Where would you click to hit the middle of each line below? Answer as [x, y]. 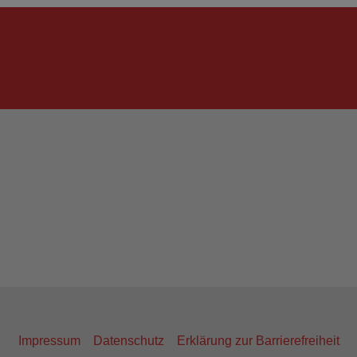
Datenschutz [128, 340]
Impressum [49, 340]
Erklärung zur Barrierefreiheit [258, 340]
